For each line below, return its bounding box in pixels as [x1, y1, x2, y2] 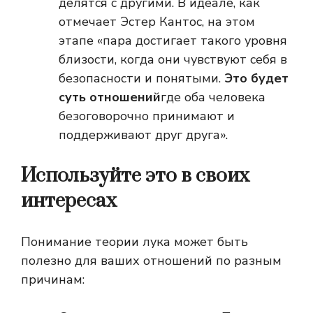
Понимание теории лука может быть [21, 233, 248, 251]
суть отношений [59, 89, 161, 106]
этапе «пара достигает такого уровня [59, 32, 287, 50]
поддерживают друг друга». [59, 126, 228, 144]
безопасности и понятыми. [59, 70, 224, 87]
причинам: [21, 271, 85, 289]
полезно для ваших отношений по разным [21, 252, 282, 270]
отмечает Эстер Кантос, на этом [59, 13, 255, 31]
